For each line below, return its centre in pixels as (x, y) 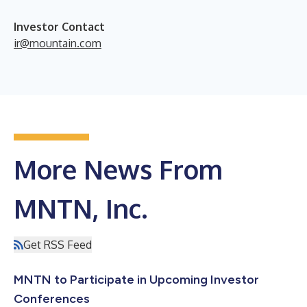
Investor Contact (59, 26)
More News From (118, 169)
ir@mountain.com (58, 43)
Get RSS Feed (58, 244)
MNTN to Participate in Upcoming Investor (136, 279)
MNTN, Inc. (81, 208)
